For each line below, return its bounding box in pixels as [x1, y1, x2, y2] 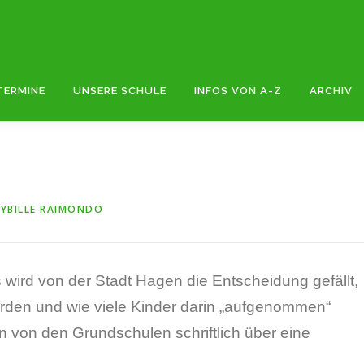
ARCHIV [310, 84, 353, 97]
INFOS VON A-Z [194, 84, 282, 97]
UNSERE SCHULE [73, 84, 167, 97]
